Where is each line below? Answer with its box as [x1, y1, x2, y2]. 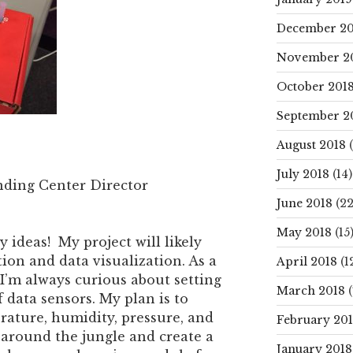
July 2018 [276, 166, 329, 181]
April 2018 [276, 254, 337, 269]
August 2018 [276, 137, 346, 152]
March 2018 [276, 283, 345, 298]
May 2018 [276, 225, 332, 240]
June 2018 [276, 195, 333, 210]
